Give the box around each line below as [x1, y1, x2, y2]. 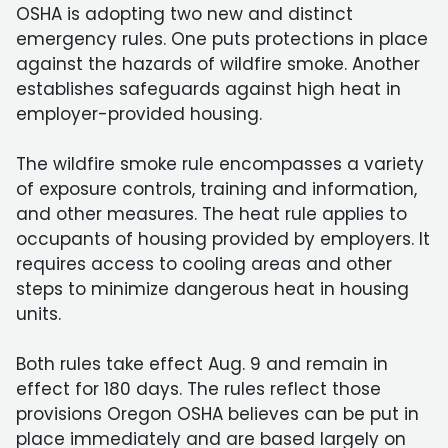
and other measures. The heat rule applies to [16, 202, 407, 226]
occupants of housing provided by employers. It [16, 227, 430, 251]
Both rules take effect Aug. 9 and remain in [16, 352, 388, 376]
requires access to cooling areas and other [16, 252, 392, 276]
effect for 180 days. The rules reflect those [16, 377, 381, 401]
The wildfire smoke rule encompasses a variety [16, 152, 424, 176]
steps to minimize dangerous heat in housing [16, 277, 409, 301]
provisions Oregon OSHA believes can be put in [16, 402, 419, 426]
